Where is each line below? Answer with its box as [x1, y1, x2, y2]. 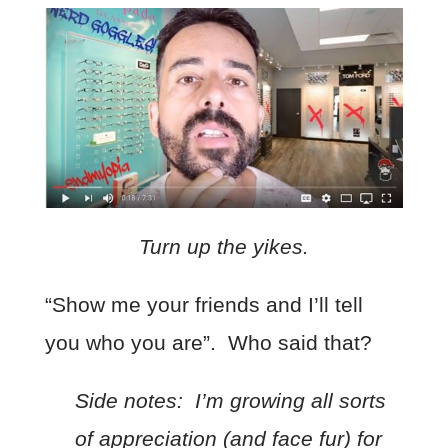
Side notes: [74, 389, 195, 413]
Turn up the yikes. [139, 235, 309, 259]
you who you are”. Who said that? [44, 331, 372, 355]
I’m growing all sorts [194, 389, 386, 413]
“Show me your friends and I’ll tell [44, 293, 363, 317]
